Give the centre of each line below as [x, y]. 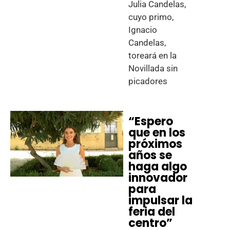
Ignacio [143, 30]
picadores [148, 81]
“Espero [151, 121]
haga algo [158, 167]
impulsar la [161, 200]
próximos [156, 144]
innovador [158, 178]
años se [150, 155]
